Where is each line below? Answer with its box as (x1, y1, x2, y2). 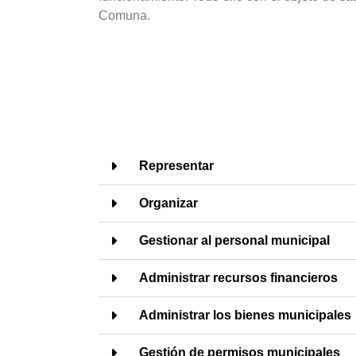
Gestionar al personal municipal (139, 234, 330, 247)
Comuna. (99, 9, 150, 22)
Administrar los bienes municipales (139, 308, 351, 322)
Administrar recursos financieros (139, 271, 338, 284)
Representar (139, 159, 214, 172)
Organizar (139, 196, 198, 210)
